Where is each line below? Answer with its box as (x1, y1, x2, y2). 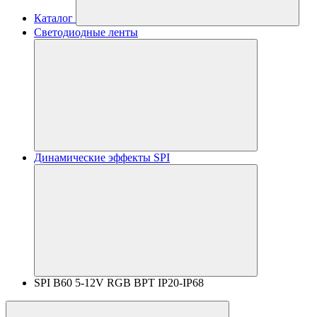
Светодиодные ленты (34, 26, 138, 38)
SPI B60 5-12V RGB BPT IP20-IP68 (34, 277, 204, 289)
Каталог (34, 12, 73, 24)
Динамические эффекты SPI (34, 151, 170, 163)
